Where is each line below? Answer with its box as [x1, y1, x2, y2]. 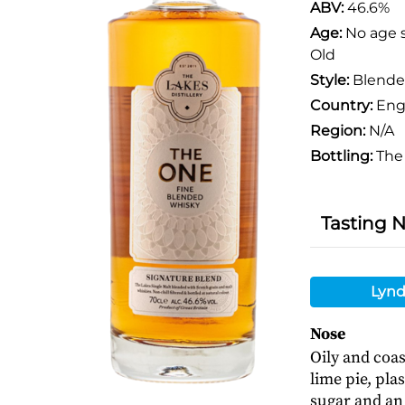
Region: [309, 122, 365, 139]
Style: [309, 71, 349, 89]
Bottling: [309, 147, 372, 165]
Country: [309, 97, 372, 114]
